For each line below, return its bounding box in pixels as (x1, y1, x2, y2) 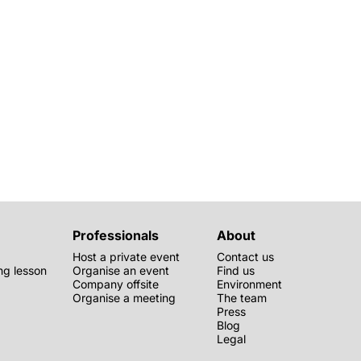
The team (217, 291, 267, 305)
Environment (217, 277, 282, 291)
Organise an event (73, 263, 169, 277)
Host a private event (73, 250, 180, 263)
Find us (217, 263, 255, 277)
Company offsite (73, 277, 159, 291)
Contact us (217, 250, 274, 263)
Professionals (73, 227, 159, 243)
